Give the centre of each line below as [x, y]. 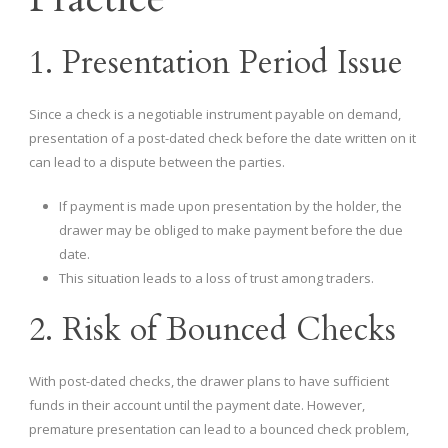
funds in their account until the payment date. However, [197, 405]
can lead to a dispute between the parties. [157, 162]
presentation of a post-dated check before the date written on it [222, 138]
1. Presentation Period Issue [216, 63]
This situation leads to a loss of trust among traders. [216, 278]
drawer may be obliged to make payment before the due [231, 230]
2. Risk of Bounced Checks [212, 330]
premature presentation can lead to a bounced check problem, [219, 429]
